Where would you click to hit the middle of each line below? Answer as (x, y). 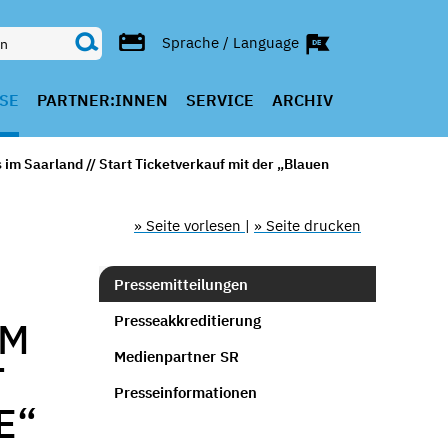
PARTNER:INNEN (102, 100)
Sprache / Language (232, 42)
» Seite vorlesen (189, 225)
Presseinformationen (185, 392)
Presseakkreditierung (187, 320)
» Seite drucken (307, 225)
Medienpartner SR (176, 356)
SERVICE (219, 100)
